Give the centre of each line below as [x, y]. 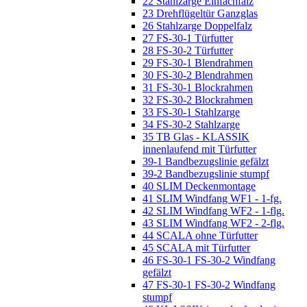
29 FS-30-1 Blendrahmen [198, 62]
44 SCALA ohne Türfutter [200, 235]
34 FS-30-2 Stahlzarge [191, 124]
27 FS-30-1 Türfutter [188, 38]
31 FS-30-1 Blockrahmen [198, 87]
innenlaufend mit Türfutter [199, 149]
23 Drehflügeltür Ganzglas [200, 13]
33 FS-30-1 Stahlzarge [191, 112]
